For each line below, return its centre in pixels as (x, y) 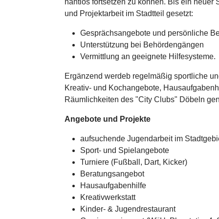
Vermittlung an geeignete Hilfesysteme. (148, 56)
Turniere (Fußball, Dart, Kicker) (134, 162)
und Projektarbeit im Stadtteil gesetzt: (129, 13)
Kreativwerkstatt (108, 197)
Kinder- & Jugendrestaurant (128, 209)
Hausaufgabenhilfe (113, 186)
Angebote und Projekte (108, 119)
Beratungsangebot (112, 174)
